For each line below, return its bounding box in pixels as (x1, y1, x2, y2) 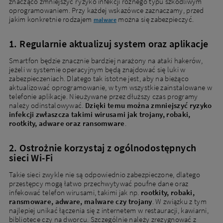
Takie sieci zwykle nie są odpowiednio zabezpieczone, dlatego (9, 169, 200, 179)
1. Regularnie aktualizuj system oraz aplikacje (9, 37, 209, 50)
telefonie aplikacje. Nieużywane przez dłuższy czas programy (9, 91, 198, 101)
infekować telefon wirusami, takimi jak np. (9, 187, 141, 197)
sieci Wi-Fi (9, 151, 53, 164)
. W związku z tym (152, 196, 207, 206)
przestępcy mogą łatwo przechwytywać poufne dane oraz (9, 178, 189, 188)
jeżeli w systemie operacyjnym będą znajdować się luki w (9, 64, 186, 74)
